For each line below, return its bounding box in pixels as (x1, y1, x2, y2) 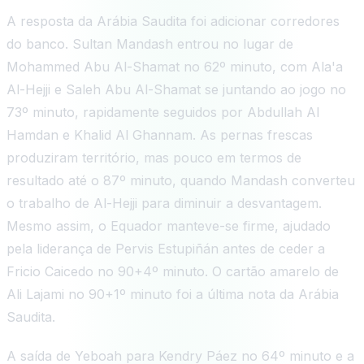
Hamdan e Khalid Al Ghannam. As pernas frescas (6, 126, 313, 143)
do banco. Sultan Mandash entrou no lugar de (6, 35, 293, 52)
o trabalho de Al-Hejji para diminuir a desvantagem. (6, 194, 322, 211)
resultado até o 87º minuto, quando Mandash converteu (6, 171, 355, 188)
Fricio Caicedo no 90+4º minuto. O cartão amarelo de (6, 262, 339, 279)
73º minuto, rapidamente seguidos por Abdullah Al (6, 103, 319, 120)
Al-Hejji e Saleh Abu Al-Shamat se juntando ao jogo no (6, 80, 346, 97)
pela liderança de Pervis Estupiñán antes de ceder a (6, 240, 325, 257)
